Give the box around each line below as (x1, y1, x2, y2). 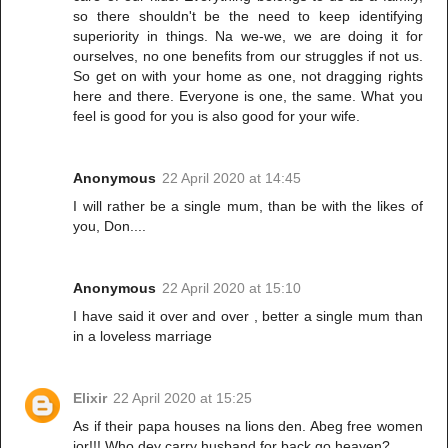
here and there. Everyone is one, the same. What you (73, 87, 423, 104)
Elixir (73, 389, 108, 406)
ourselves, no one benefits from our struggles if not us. (73, 47, 423, 64)
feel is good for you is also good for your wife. (73, 107, 361, 124)
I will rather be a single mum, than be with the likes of (73, 197, 423, 214)
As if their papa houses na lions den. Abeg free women (73, 417, 423, 434)
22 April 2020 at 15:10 (162, 279, 302, 296)
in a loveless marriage (73, 327, 213, 344)
